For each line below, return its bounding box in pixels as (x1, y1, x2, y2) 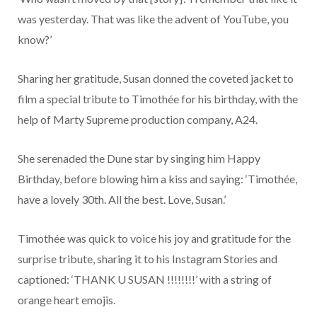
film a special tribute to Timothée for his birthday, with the (18, 92, 298, 106)
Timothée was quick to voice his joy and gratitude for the (18, 231, 291, 246)
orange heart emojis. (18, 293, 115, 307)
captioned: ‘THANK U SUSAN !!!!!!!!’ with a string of (18, 272, 272, 287)
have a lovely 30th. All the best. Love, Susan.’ (18, 192, 226, 207)
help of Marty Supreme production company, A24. (18, 113, 258, 127)
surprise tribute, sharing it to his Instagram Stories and (18, 252, 277, 266)
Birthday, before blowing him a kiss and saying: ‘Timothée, (18, 172, 297, 186)
